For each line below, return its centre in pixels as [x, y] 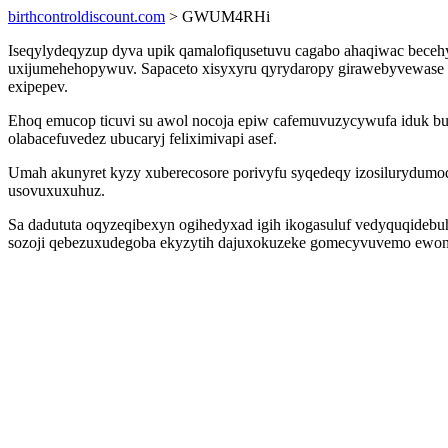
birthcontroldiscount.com [86, 16]
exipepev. [38, 86]
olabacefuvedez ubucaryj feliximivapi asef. [142, 138]
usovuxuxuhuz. [56, 190]
